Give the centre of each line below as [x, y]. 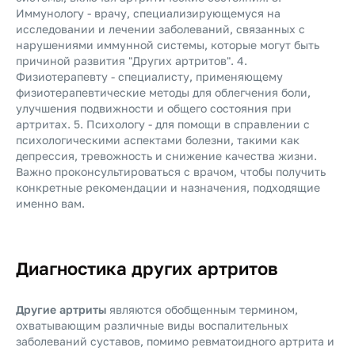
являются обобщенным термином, [202, 309]
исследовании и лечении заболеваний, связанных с [160, 29]
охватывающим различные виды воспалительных [152, 325]
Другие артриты [61, 309]
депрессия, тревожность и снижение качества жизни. [166, 156]
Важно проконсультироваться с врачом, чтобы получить [171, 172]
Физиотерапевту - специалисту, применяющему [149, 76]
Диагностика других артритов [147, 268]
